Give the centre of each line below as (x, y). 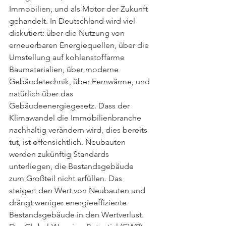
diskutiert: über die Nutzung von (68, 33)
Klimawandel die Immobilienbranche (76, 118)
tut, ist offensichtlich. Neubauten (68, 142)
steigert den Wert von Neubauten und (78, 190)
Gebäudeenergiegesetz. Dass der (70, 106)
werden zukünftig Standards (60, 154)
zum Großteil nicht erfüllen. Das (67, 178)
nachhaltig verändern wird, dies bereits (79, 130)
